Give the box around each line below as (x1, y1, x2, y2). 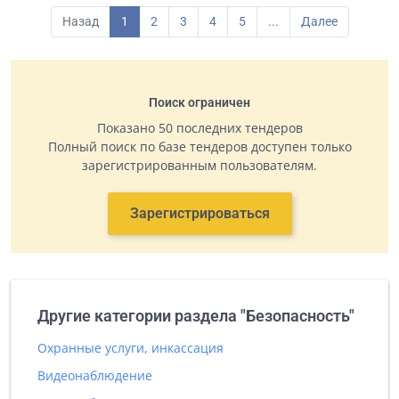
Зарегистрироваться (129, 205, 270, 222)
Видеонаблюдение (37, 367, 152, 384)
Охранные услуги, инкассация (37, 339, 224, 356)
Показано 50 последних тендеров (96, 119, 303, 136)
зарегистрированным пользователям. (82, 157, 317, 174)
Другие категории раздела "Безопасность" (37, 306, 354, 325)
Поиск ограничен (149, 95, 250, 110)
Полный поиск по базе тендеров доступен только (47, 138, 352, 155)
